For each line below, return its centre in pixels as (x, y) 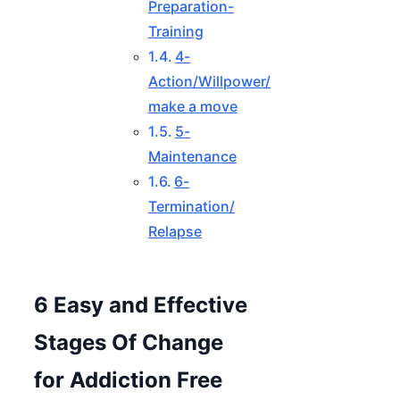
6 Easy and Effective (141, 304)
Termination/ (192, 206)
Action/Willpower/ (209, 81)
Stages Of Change (129, 342)
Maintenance (192, 156)
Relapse (175, 231)
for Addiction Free (128, 379)
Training (176, 31)
